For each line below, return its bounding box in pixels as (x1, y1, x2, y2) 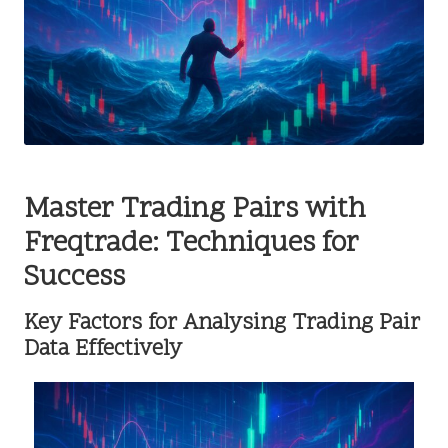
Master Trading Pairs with (24, 189, 366, 230)
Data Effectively (24, 333, 182, 365)
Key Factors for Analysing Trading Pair (24, 307, 420, 339)
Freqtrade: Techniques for (24, 223, 359, 264)
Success (24, 257, 125, 298)
